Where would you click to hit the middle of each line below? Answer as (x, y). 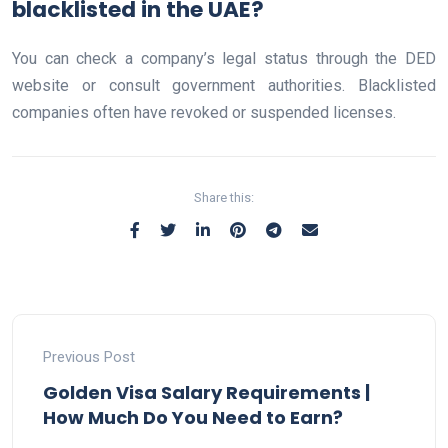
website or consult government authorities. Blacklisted (224, 86)
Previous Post (89, 357)
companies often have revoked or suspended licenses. (204, 113)
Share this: (224, 198)
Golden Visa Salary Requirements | (206, 393)
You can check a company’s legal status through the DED (224, 59)
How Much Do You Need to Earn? (193, 418)
